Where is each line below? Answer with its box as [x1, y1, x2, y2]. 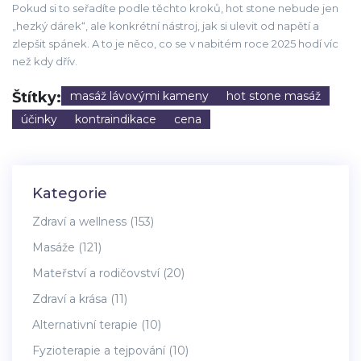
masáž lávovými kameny [70, 89, 209, 104]
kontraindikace [75, 112, 156, 127]
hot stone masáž [226, 89, 321, 104]
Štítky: [12, 89, 61, 107]
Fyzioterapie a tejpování [32, 343, 168, 359]
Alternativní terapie [32, 317, 141, 333]
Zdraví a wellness [32, 214, 130, 230]
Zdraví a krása [32, 292, 110, 307]
